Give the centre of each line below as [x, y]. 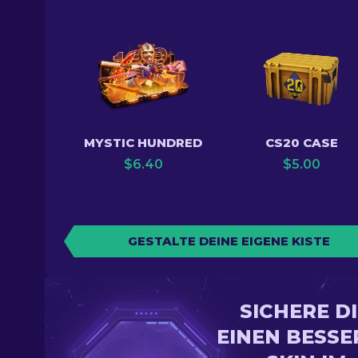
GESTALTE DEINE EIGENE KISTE [229, 241]
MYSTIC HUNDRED [143, 143]
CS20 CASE [301, 143]
